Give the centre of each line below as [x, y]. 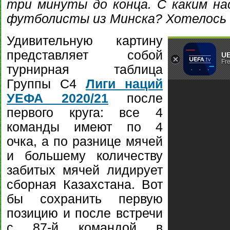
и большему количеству [85, 156]
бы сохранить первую [85, 199]
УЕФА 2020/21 [57, 98]
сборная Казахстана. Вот [85, 185]
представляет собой [85, 55]
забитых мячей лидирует [85, 170]
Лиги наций [124, 84]
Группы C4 [46, 84]
